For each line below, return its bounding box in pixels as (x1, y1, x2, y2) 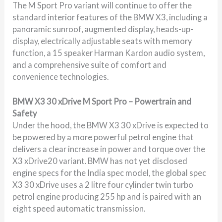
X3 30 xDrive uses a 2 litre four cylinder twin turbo (12, 179, 194, 189)
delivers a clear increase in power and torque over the (12, 144, 206, 154)
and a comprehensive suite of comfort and (12, 59, 167, 69)
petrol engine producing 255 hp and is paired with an (12, 191, 202, 201)
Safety (12, 108, 39, 118)
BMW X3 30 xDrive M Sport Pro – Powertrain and (12, 96, 192, 106)
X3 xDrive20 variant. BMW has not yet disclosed (12, 156, 188, 166)
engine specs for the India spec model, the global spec (12, 167, 207, 177)
